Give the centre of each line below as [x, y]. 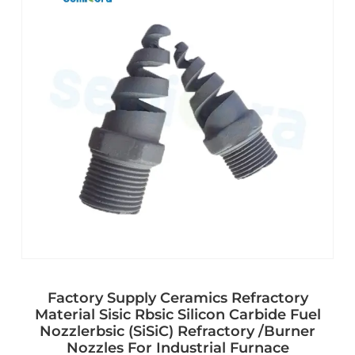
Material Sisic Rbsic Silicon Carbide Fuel [177, 314]
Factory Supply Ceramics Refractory [177, 298]
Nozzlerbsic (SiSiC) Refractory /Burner [177, 331]
